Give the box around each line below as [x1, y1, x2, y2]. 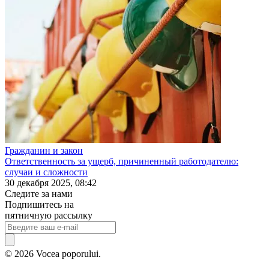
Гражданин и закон [5, 145, 83, 156]
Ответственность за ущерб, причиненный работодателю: [5, 156, 238, 166]
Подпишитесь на [5, 199, 74, 210]
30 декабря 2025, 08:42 [5, 177, 97, 188]
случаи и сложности [5, 166, 88, 177]
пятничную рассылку [5, 210, 92, 220]
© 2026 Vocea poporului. [5, 248, 101, 259]
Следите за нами [5, 188, 73, 199]
